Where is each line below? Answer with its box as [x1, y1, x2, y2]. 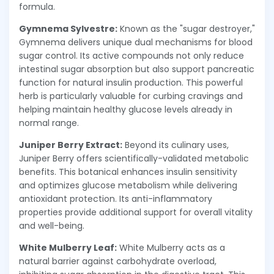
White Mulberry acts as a [117, 242, 225, 254]
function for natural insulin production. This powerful [19, 76, 243, 89]
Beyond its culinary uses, [122, 139, 229, 152]
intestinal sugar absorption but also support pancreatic [19, 63, 254, 76]
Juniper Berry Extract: [19, 139, 122, 152]
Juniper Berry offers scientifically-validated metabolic [19, 152, 249, 165]
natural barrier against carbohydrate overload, [19, 255, 217, 268]
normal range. [19, 117, 79, 130]
